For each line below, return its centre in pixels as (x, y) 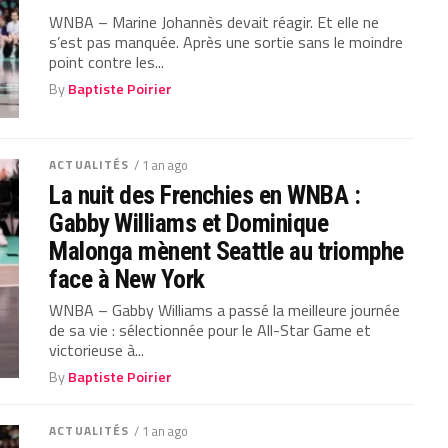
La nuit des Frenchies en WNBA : (205, 194)
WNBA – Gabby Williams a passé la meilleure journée (225, 309)
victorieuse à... (97, 349)
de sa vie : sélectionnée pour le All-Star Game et (210, 329)
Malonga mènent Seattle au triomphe (226, 250)
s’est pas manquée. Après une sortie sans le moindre (226, 41)
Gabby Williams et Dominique (189, 222)
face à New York (127, 278)
